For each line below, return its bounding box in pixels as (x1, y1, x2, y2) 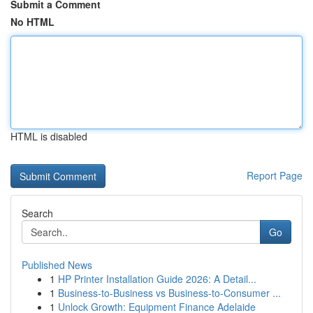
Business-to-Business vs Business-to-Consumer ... (58, 286, 281, 300)
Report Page (247, 168, 303, 182)
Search (22, 206, 53, 220)
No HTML (10, 15, 54, 29)
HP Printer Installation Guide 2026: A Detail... (58, 272, 256, 286)
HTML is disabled (10, 129, 87, 143)
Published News (22, 258, 92, 272)
